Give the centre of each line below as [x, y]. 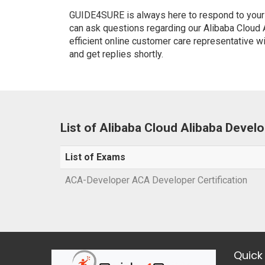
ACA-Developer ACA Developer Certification [156, 180]
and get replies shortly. [116, 54]
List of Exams [95, 157]
